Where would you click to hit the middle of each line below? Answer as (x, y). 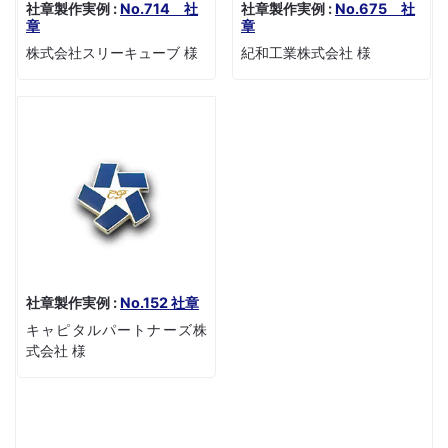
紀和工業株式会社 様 (306, 53)
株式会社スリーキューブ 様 (112, 53)
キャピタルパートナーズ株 (116, 330)
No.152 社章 (159, 303)
